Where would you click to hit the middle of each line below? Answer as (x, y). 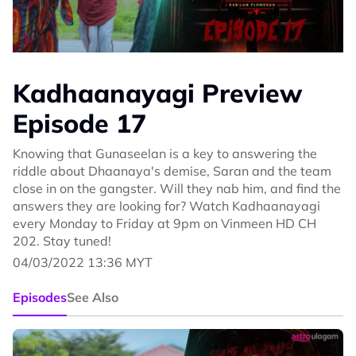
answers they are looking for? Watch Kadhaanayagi (166, 206)
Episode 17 (79, 124)
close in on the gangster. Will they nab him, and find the (177, 189)
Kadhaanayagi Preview (158, 93)
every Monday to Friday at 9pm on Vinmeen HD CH (164, 224)
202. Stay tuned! (62, 241)
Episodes (40, 298)
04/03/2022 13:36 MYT (83, 263)
